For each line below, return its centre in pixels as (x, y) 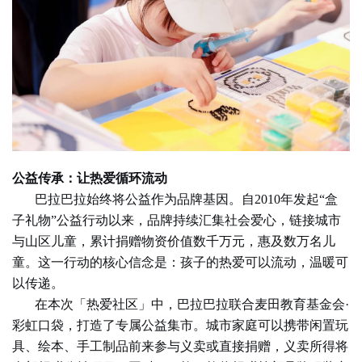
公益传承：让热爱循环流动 (90, 178)
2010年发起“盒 (296, 199)
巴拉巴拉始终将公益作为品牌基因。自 (145, 199)
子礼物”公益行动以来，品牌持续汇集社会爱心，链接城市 (177, 220)
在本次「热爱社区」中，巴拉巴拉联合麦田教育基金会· (192, 304)
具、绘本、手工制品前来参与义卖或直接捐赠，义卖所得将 (180, 346)
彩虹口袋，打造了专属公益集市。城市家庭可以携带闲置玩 (180, 325)
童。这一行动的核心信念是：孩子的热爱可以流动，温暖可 (180, 262)
